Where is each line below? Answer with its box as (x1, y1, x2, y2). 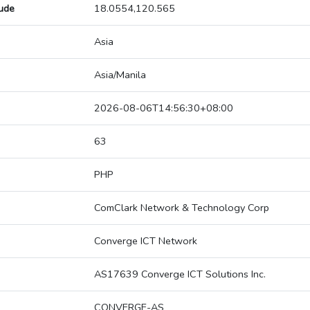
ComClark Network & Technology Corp (94, 201, 269, 215)
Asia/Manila (94, 68, 146, 82)
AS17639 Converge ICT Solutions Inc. (94, 267, 266, 282)
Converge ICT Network (94, 234, 197, 248)
